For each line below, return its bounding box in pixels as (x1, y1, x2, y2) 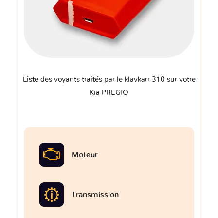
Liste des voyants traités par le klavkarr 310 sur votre (22, 76, 196, 84)
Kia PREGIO (90, 89, 128, 97)
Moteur (72, 151, 98, 159)
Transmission (72, 191, 119, 199)
